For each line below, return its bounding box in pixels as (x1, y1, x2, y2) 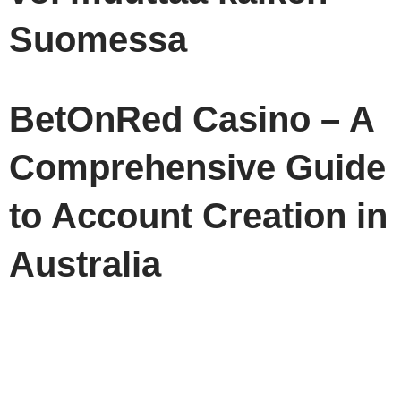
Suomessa (9, 20, 187, 60)
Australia (9, 244, 161, 285)
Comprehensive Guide (9, 148, 386, 188)
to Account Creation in (9, 196, 388, 236)
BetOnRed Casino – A (9, 99, 374, 140)
